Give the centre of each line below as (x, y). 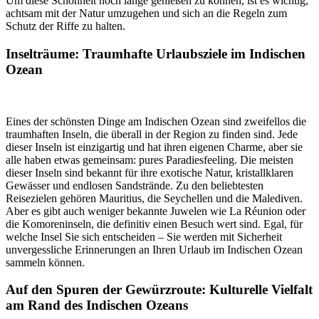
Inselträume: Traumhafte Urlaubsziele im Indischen (156, 53)
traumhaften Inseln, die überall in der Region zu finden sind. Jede (152, 134)
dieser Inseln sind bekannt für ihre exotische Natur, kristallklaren (150, 172)
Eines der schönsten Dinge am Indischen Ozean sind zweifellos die (156, 121)
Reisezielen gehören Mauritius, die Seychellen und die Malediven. (154, 198)
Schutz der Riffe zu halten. (66, 26)
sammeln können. (45, 262)
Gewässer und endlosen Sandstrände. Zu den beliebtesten (135, 185)
